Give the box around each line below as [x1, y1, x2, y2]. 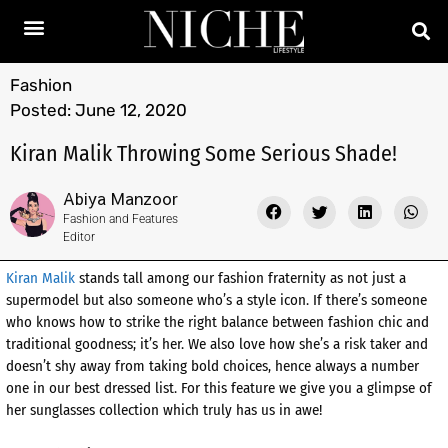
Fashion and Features [63, 211, 178, 226]
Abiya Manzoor [63, 186, 178, 209]
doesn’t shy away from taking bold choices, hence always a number [6, 356, 419, 375]
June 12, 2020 [75, 99, 187, 120]
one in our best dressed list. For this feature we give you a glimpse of [6, 378, 436, 397]
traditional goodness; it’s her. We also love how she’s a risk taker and [6, 334, 428, 353]
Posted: [10, 99, 71, 120]
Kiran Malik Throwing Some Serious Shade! [10, 139, 397, 167]
